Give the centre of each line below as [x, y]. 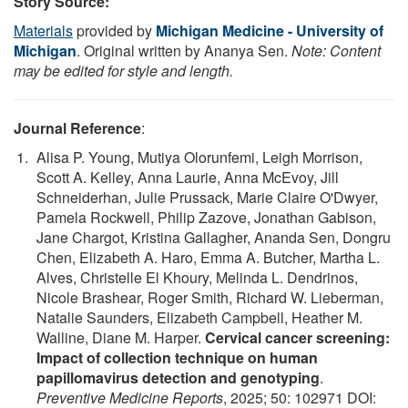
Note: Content [336, 50]
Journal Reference [77, 127]
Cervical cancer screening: [297, 337]
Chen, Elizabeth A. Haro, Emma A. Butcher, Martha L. [208, 257]
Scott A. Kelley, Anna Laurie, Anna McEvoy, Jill [188, 177]
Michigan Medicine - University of [270, 30]
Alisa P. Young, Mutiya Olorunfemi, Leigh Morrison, [199, 157]
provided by [114, 30]
